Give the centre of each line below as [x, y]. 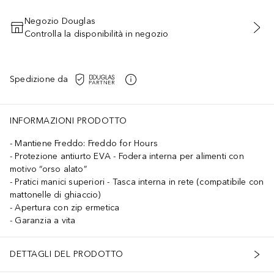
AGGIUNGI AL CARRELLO [137, 34]
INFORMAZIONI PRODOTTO [68, 120]
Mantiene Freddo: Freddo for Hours [87, 143]
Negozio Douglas [60, 21]
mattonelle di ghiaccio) [55, 194]
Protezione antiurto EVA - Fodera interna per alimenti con [129, 156]
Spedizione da [39, 80]
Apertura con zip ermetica [67, 207]
